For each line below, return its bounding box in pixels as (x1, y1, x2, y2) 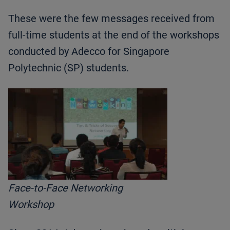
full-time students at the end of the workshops (8, 29, 219, 42)
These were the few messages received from (8, 12, 215, 25)
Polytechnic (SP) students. (8, 62, 129, 74)
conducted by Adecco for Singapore (8, 45, 169, 58)
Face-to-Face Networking (8, 182, 123, 195)
